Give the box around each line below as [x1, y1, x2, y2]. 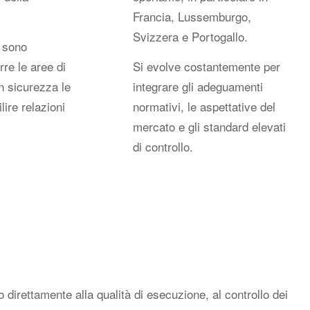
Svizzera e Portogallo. [132, 27, 248, 45]
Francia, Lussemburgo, [132, 7, 251, 25]
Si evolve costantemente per [132, 57, 280, 75]
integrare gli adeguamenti [132, 77, 263, 95]
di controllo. [132, 138, 193, 156]
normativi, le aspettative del [132, 98, 275, 116]
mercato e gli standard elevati [132, 118, 286, 136]
